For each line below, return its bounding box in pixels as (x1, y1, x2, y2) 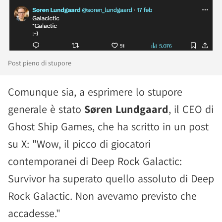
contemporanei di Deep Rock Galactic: (8, 154, 182, 168)
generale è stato (8, 102, 84, 116)
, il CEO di (168, 102, 214, 116)
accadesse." (8, 206, 60, 220)
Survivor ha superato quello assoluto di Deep (8, 171, 214, 185)
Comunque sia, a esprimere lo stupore (8, 85, 182, 99)
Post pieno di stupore (8, 58, 71, 67)
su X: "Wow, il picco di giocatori (8, 137, 151, 151)
